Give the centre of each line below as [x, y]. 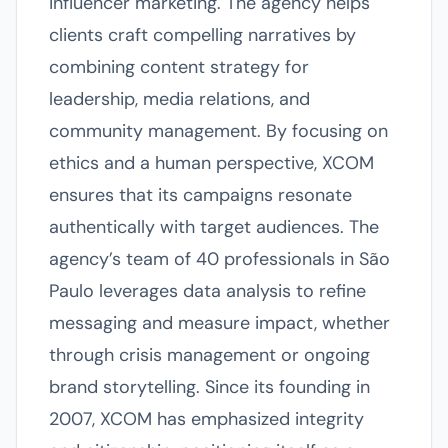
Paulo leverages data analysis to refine [207, 291]
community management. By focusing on [218, 131]
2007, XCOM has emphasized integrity [206, 419]
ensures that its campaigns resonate [200, 195]
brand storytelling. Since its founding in [209, 387]
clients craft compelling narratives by [202, 35]
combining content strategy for [179, 67]
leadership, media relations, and [179, 99]
